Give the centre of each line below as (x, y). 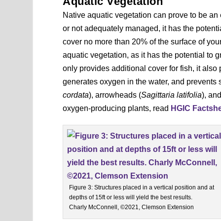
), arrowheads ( (115, 95)
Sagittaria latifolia (172, 95)
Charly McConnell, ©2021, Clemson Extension (132, 207)
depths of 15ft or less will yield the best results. (131, 197)
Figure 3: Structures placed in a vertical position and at (142, 187)
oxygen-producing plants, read (117, 108)
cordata (76, 95)
